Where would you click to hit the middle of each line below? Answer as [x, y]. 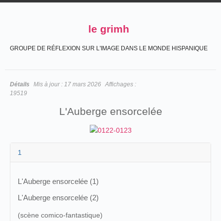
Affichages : [121, 84]
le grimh [109, 29]
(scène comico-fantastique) [60, 215]
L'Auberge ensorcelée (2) [58, 198]
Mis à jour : [49, 84]
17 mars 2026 [83, 84]
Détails [20, 84]
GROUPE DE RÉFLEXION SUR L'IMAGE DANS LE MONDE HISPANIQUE [109, 48]
